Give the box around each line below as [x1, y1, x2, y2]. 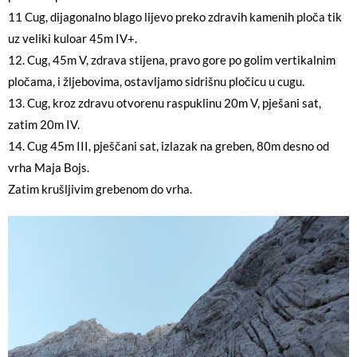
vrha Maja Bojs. [8, 160, 89, 175]
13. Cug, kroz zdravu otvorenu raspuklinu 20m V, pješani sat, [8, 96, 321, 110]
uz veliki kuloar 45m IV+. [8, 31, 137, 45]
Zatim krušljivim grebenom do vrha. [8, 182, 192, 196]
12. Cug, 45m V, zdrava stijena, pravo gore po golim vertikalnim [8, 53, 335, 67]
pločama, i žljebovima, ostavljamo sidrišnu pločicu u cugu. [8, 74, 304, 88]
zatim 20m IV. [8, 117, 80, 131]
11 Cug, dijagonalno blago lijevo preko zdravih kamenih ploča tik [8, 10, 342, 24]
